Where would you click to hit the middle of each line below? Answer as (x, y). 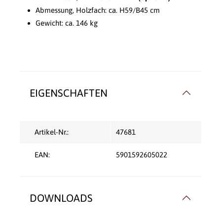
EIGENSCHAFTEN (69, 93)
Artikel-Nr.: (52, 132)
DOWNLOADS (61, 198)
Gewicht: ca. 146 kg (67, 23)
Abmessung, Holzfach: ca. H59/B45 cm (98, 10)
